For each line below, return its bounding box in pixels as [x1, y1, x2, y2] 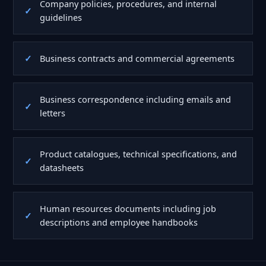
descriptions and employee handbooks [40, 216, 198, 228]
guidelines [40, 11, 82, 23]
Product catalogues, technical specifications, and [40, 147, 237, 160]
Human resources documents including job [40, 202, 216, 214]
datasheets [40, 161, 84, 173]
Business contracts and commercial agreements [40, 52, 235, 64]
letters [40, 106, 65, 119]
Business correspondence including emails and [40, 93, 231, 105]
